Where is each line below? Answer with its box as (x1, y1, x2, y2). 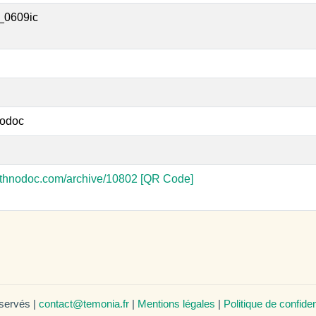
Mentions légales (138, 298, 215, 310)
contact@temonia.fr (39, 298, 129, 310)
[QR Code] (140, 173, 193, 185)
